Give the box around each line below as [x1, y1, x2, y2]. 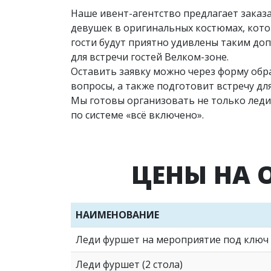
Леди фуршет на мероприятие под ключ [76, 233, 269, 247]
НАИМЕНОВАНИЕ [76, 208, 159, 222]
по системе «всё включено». [71, 108, 204, 122]
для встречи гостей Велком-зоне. [71, 50, 229, 64]
